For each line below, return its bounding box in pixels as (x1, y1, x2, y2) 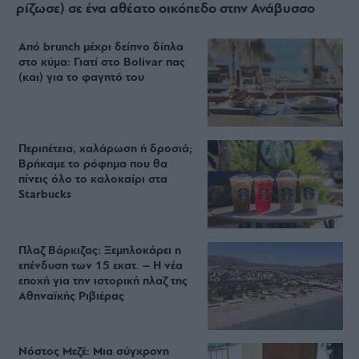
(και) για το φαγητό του (18, 71, 145, 84)
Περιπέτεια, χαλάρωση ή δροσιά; (18, 143, 193, 155)
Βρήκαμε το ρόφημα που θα (18, 158, 168, 171)
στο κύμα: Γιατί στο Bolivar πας (18, 56, 186, 69)
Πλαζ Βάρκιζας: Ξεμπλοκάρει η (18, 244, 182, 257)
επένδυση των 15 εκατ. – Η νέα (18, 260, 184, 272)
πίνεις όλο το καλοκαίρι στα (18, 173, 168, 186)
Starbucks (18, 188, 72, 201)
